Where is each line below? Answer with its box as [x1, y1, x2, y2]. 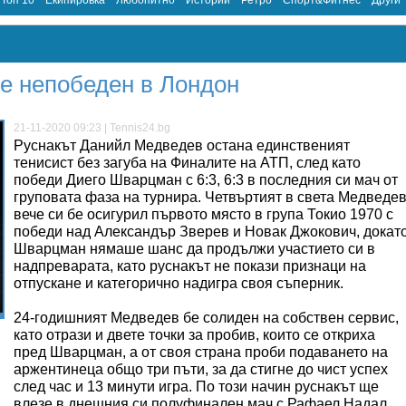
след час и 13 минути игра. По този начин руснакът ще [14, 379, 379, 394]
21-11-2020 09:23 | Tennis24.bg [14, 121, 170, 134]
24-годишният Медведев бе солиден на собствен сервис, [14, 310, 399, 325]
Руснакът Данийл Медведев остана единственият [14, 138, 350, 153]
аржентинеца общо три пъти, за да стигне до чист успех [14, 362, 388, 377]
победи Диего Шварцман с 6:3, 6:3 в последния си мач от [14, 172, 398, 188]
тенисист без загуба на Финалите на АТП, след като [14, 155, 361, 170]
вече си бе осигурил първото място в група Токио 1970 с [14, 207, 393, 222]
